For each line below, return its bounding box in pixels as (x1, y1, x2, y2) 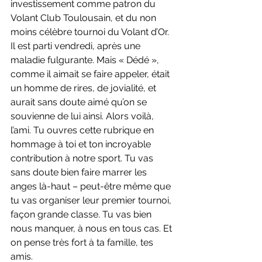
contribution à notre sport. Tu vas (11, 153, 156, 164)
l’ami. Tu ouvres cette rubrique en (11, 125, 156, 136)
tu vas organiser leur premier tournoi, (11, 195, 174, 206)
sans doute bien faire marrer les (11, 167, 149, 178)
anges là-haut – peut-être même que (11, 181, 173, 192)
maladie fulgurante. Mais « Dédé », (11, 54, 161, 66)
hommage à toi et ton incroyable (11, 139, 153, 150)
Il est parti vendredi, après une (11, 40, 143, 52)
